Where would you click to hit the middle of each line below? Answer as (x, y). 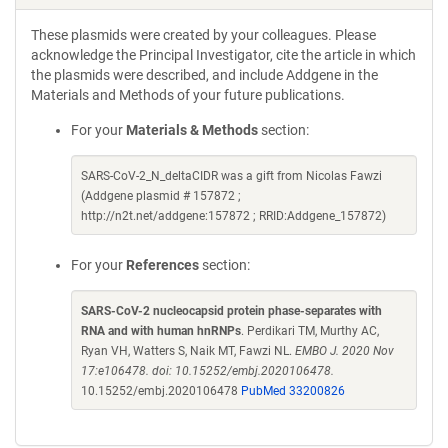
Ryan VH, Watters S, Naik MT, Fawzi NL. (188, 351)
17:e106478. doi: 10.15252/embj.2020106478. (207, 371)
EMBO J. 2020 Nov (344, 351)
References (162, 265)
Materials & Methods (192, 130)
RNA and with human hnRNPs (161, 331)
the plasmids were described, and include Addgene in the (204, 75)
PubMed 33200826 (293, 391)
